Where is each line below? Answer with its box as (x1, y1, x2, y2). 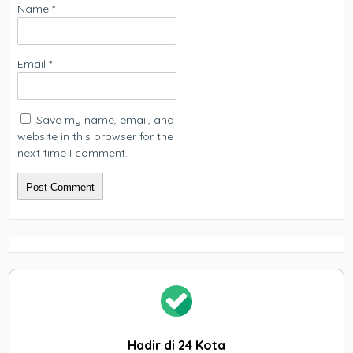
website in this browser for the (17, 129, 174, 143)
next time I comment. (17, 146, 128, 160)
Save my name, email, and (36, 113, 175, 127)
